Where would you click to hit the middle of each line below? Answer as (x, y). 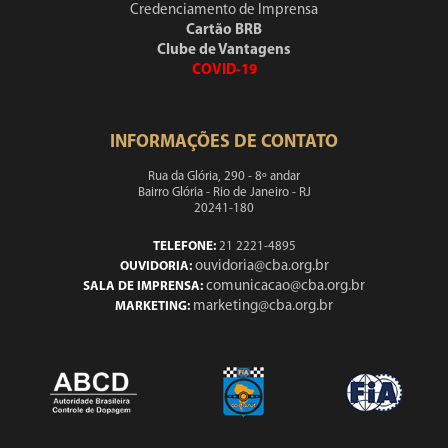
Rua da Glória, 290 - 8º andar (224, 176)
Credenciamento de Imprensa (224, 10)
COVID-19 (224, 70)
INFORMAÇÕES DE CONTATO (224, 142)
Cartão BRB (224, 30)
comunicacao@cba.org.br (285, 286)
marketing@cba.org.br (263, 306)
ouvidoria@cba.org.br (261, 266)
